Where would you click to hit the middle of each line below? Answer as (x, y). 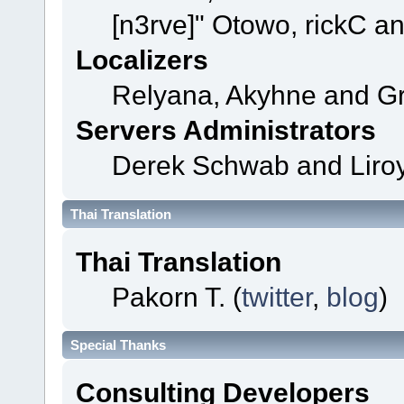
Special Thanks (118, 345)
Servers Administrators (225, 130)
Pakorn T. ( (176, 296)
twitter (276, 296)
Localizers (142, 60)
